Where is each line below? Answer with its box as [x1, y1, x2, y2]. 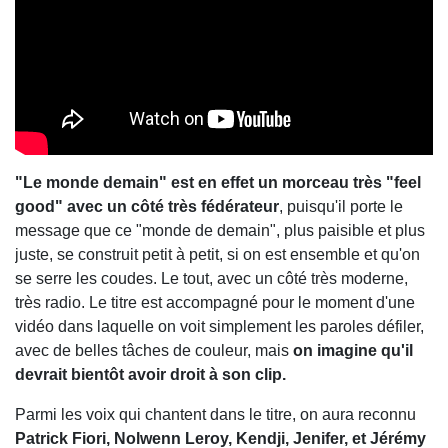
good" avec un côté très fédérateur [15, 198, 279, 216]
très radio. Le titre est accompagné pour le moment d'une [15, 294, 415, 312]
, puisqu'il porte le [279, 198, 403, 216]
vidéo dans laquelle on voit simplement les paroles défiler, [15, 318, 424, 336]
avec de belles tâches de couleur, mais [15, 342, 289, 360]
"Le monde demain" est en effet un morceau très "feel [15, 174, 421, 192]
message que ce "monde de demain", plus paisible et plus [15, 222, 425, 240]
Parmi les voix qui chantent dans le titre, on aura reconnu [15, 406, 416, 424]
